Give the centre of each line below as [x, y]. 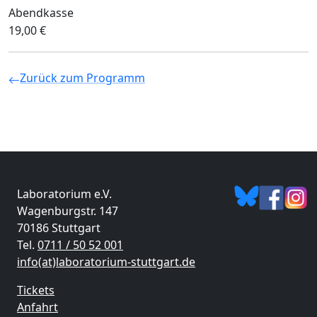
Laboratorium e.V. [64, 194]
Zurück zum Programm [82, 78]
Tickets [36, 290]
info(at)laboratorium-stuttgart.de [106, 262]
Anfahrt [38, 307]
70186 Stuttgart [59, 228]
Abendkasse [41, 13]
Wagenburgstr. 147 [68, 211]
